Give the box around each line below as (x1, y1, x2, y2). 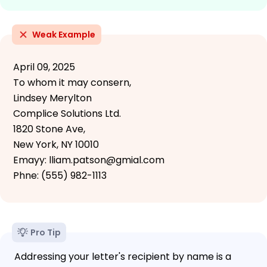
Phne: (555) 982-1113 (13, 168, 107, 182)
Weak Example (32, 28, 95, 41)
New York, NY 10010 (13, 137, 99, 151)
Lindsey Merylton (13, 91, 92, 105)
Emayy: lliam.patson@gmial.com (13, 153, 164, 167)
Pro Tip (30, 226, 61, 238)
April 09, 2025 (13, 60, 75, 74)
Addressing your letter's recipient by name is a (14, 249, 231, 263)
